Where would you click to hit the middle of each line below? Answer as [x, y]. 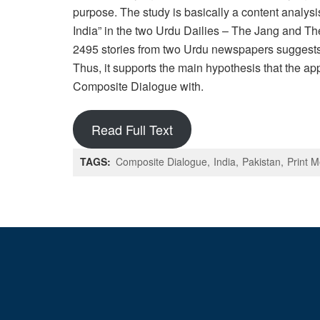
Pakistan [261, 161]
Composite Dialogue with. [138, 86]
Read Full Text [132, 129]
